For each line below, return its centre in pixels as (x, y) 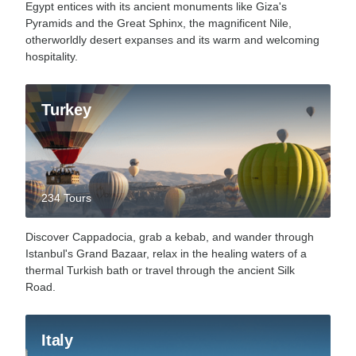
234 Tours (66, 197)
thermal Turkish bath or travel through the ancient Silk (160, 270)
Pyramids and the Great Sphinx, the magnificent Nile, (159, 23)
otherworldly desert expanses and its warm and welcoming (172, 39)
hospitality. (52, 56)
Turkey (66, 109)
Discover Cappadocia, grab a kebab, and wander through (170, 236)
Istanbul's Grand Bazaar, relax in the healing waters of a (166, 253)
